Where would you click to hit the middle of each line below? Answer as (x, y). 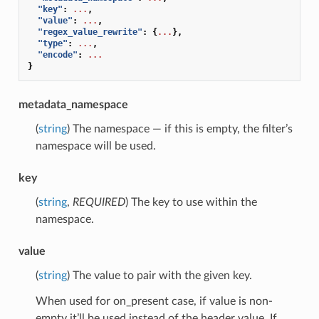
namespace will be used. (95, 146)
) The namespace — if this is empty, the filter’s (179, 129)
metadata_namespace (73, 104)
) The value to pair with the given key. (159, 275)
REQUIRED (99, 202)
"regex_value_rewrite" (90, 32)
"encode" (57, 54)
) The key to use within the (191, 202)
